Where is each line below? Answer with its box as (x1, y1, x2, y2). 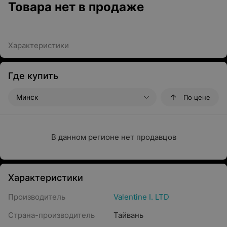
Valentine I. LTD (113, 192, 169, 202)
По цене (183, 93, 210, 101)
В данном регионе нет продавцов (51, 132, 176, 142)
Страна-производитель (8, 210, 95, 220)
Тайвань (113, 210, 143, 220)
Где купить (8, 70, 58, 81)
